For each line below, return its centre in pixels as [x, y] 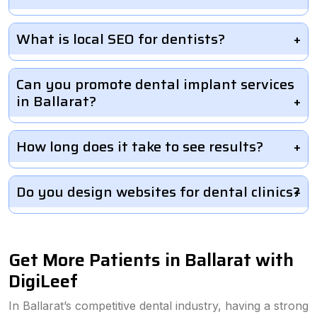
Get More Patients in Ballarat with [151, 260]
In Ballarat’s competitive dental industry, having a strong [158, 306]
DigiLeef [43, 281]
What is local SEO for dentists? [121, 39]
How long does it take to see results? [140, 146]
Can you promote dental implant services [155, 84]
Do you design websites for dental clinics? [158, 192]
